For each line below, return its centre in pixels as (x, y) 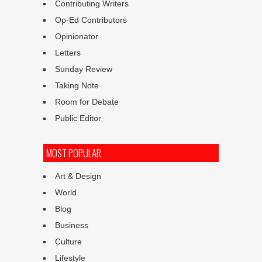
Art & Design (78, 176)
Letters (68, 53)
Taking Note (77, 86)
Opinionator (77, 37)
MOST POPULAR (74, 153)
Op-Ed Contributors (91, 20)
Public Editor (78, 118)
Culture (68, 242)
